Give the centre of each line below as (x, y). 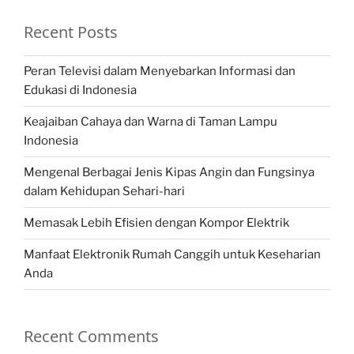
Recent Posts (71, 32)
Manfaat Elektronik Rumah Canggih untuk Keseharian (172, 255)
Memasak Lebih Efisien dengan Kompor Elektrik (156, 223)
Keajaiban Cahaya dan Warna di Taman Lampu (151, 122)
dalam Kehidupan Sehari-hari (104, 192)
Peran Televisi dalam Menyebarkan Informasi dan (160, 72)
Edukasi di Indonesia (80, 90)
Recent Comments (91, 336)
